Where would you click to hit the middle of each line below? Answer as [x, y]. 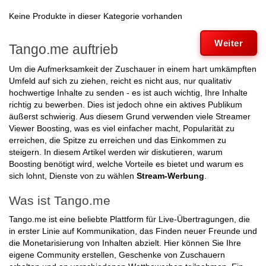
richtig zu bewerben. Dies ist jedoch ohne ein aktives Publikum [126, 105]
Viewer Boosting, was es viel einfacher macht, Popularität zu [122, 129]
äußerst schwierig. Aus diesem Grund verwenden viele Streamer [130, 117]
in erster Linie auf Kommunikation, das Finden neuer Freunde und [133, 231]
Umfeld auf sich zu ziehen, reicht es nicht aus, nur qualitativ [120, 81]
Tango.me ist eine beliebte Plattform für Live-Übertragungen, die [129, 219]
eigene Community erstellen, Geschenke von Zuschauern [117, 255]
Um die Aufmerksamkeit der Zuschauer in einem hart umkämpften [133, 69]
